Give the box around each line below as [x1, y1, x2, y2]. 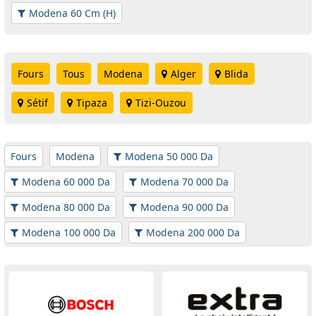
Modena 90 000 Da [140, 200, 229, 214]
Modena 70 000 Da [140, 175, 229, 189]
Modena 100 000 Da [22, 226, 116, 240]
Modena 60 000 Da [22, 175, 110, 189]
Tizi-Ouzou [135, 96, 186, 110]
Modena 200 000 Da [146, 226, 240, 240]
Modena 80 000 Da [22, 200, 110, 214]
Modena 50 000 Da [125, 150, 213, 164]
